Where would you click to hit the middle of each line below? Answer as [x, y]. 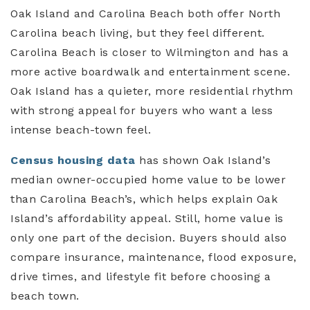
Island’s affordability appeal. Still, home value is [147, 219]
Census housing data [73, 161]
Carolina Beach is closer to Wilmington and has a [149, 53]
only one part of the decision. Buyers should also [149, 238]
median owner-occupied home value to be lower [148, 180]
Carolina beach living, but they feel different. [138, 33]
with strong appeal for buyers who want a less [142, 111]
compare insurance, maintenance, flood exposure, [154, 257]
